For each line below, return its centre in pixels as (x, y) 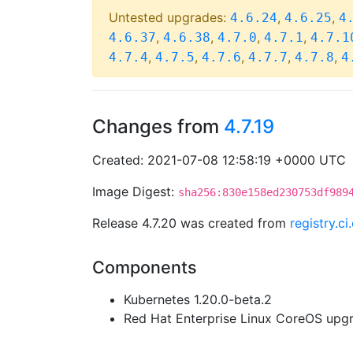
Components (145, 267)
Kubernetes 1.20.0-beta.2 (198, 299)
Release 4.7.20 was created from (191, 223)
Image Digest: (135, 191)
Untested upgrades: (169, 17)
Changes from (158, 126)
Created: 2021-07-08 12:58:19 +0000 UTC (219, 160)
